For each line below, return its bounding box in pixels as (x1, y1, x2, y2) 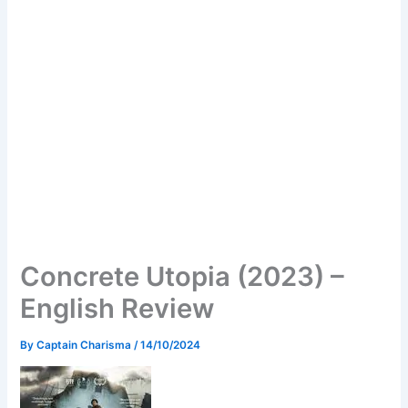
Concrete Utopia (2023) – (20, 260, 345, 292)
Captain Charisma (36, 338, 135, 352)
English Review (20, 291, 215, 324)
